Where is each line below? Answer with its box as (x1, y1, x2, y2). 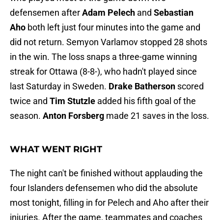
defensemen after (10, 7, 82, 18)
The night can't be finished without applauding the (10, 168, 203, 179)
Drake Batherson (109, 81, 177, 92)
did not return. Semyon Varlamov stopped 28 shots (10, 37, 207, 48)
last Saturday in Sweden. (10, 81, 109, 92)
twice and (10, 96, 50, 107)
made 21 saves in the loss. (106, 110, 209, 121)
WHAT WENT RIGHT (10, 144, 102, 155)
